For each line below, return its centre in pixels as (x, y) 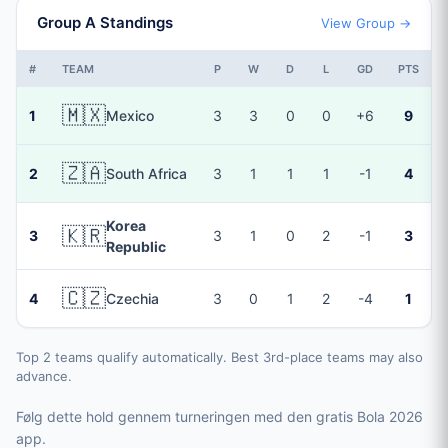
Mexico (130, 115)
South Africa (146, 173)
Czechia (132, 298)
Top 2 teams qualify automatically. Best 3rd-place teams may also (219, 357)
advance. (44, 376)
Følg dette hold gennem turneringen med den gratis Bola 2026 (219, 416)
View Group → (366, 22)
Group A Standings (105, 22)
